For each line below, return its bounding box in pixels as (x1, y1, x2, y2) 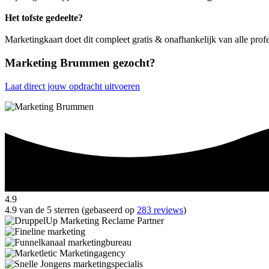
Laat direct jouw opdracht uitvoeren (5, 80, 140, 91)
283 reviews (137, 205, 183, 216)
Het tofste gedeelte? (5, 13, 83, 23)
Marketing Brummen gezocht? (5, 56, 156, 69)
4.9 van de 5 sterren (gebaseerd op (5, 205, 137, 216)
